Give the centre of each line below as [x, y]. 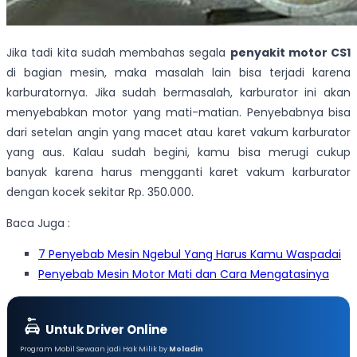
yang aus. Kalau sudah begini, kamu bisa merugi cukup [178, 152]
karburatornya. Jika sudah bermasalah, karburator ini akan [178, 92]
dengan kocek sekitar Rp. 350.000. [100, 192]
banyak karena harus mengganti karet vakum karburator [178, 172]
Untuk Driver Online [106, 330]
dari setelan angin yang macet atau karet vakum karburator [178, 132]
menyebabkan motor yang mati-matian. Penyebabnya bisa [178, 112]
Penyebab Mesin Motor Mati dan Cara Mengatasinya [184, 274]
